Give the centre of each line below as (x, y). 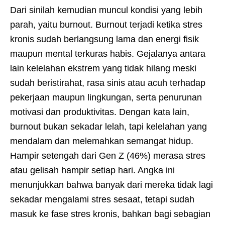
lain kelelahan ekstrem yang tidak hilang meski (103, 69)
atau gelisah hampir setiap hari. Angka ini (92, 171)
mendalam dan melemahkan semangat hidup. (102, 141)
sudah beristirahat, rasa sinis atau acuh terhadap (108, 83)
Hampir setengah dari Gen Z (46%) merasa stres (108, 156)
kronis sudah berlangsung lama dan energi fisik (104, 39)
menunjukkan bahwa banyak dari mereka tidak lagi (111, 185)
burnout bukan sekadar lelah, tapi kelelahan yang (108, 127)
